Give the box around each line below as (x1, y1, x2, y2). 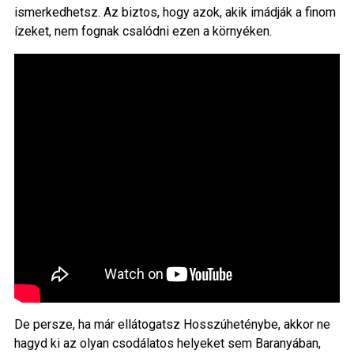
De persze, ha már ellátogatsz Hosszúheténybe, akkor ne (13, 317, 330, 333)
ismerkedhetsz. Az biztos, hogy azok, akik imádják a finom (13, 5, 336, 21)
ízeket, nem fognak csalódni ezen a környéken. (13, 24, 272, 40)
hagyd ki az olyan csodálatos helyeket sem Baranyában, (13, 336, 321, 352)
